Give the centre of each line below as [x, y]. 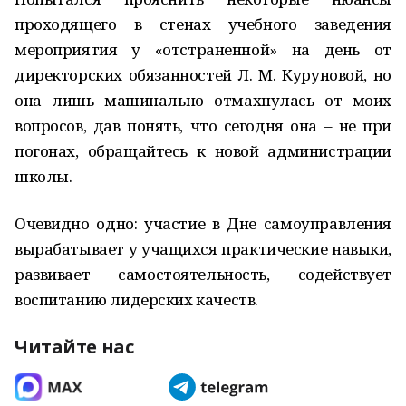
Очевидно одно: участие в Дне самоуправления [203, 223]
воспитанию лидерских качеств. [136, 300]
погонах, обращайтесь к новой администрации [203, 151]
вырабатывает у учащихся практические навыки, [203, 249]
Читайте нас [74, 347]
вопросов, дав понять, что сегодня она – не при [203, 126]
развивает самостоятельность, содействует [203, 274]
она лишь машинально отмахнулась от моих [203, 100]
